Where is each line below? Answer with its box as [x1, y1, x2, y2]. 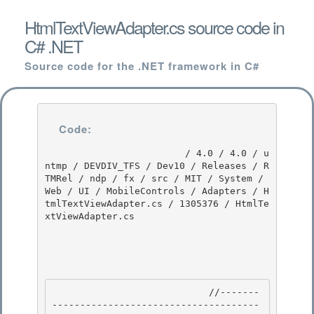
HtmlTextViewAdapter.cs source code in [25, 14, 284, 39]
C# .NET [25, 33, 82, 58]
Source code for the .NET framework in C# [25, 58, 259, 74]
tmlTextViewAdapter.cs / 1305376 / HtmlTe [44, 198, 269, 209]
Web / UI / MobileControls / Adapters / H [44, 185, 269, 196]
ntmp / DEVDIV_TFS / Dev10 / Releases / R [44, 160, 269, 171]
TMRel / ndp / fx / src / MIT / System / [44, 172, 264, 184]
